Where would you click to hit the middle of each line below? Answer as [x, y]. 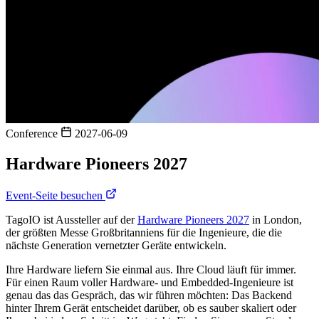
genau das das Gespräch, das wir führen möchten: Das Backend [149, 295]
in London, [276, 219]
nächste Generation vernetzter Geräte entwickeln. [116, 245]
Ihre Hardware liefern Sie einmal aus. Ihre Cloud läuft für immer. [151, 269]
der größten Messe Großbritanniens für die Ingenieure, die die [144, 232]
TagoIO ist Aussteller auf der [72, 219]
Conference [33, 134]
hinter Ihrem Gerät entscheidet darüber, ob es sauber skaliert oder [151, 308]
